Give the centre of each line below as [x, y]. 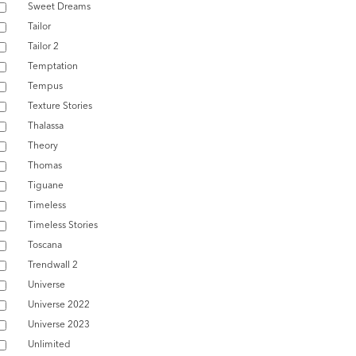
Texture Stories [60, 105]
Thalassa [46, 125]
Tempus [45, 85]
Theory [43, 145]
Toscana [45, 244]
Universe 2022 [59, 304]
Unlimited [49, 344]
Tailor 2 [43, 46]
